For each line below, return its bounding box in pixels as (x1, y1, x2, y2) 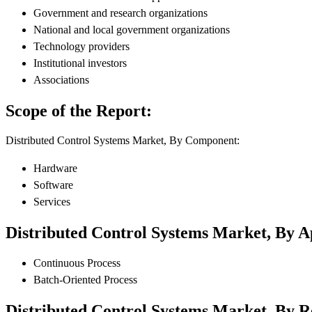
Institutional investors (33, 56, 127, 69)
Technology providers (33, 40, 130, 52)
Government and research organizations (33, 6, 208, 19)
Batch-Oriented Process (33, 274, 137, 286)
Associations (33, 73, 89, 86)
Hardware (33, 162, 77, 175)
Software (33, 179, 73, 192)
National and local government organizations (33, 23, 230, 36)
